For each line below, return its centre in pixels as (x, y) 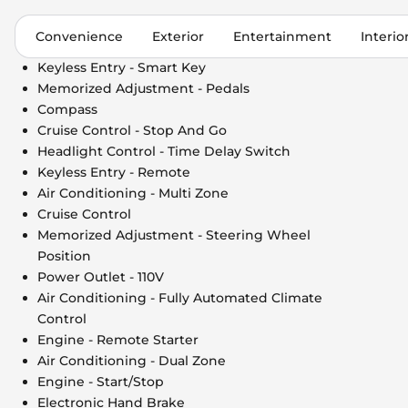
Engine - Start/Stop (101, 381)
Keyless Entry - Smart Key (122, 67)
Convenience (79, 36)
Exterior (178, 36)
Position (64, 255)
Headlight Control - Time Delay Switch (164, 151)
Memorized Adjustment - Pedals (143, 88)
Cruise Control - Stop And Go (132, 130)
